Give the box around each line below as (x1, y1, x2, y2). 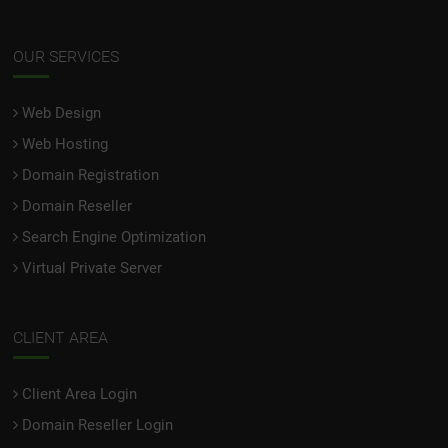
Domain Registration (22, 165, 160, 184)
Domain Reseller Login (22, 415, 174, 434)
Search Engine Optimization (22, 227, 207, 246)
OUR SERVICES (13, 46, 120, 66)
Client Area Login (22, 384, 138, 403)
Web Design (22, 103, 102, 122)
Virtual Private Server (22, 258, 163, 277)
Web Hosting (22, 134, 109, 153)
